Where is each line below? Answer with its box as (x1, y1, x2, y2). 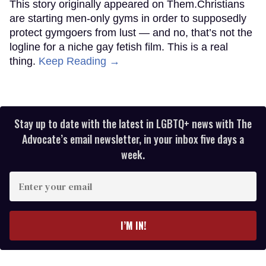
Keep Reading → (39, 55, 120, 67)
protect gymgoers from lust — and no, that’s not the (9, 26, 252, 39)
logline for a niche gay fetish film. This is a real (9, 40, 228, 53)
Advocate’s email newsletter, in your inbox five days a (22, 131, 244, 147)
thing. (9, 55, 39, 67)
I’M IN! (120, 218, 146, 233)
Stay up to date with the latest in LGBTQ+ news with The (14, 115, 252, 131)
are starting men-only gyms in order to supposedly (9, 12, 246, 24)
